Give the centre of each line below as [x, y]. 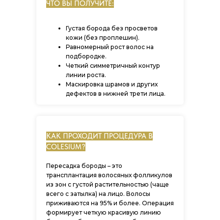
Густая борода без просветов [112, 28]
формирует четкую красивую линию [104, 212]
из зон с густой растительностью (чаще [108, 184]
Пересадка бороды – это [84, 166]
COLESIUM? [66, 147]
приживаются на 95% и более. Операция [110, 203]
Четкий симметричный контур [113, 66]
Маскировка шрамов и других [112, 84]
